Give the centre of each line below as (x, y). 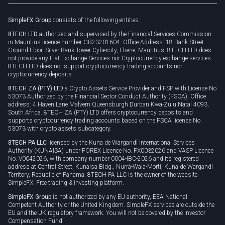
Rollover (33, 9)
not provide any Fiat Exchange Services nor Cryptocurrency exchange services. (110, 58)
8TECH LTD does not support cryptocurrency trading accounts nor (95, 66)
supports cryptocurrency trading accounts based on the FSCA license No (104, 120)
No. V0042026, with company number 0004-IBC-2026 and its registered (103, 158)
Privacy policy (42, 24)
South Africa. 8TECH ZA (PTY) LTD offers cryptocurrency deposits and (100, 112)
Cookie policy (42, 39)
